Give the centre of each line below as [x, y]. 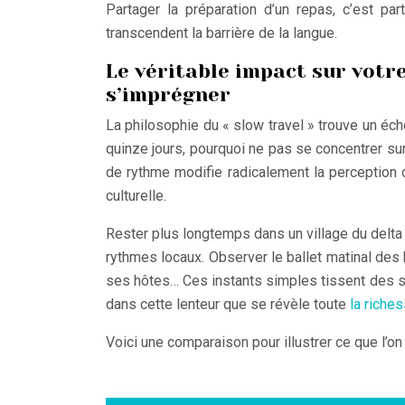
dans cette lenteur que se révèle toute [228, 304]
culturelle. [136, 195]
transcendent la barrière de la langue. [221, 33]
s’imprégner [168, 94]
